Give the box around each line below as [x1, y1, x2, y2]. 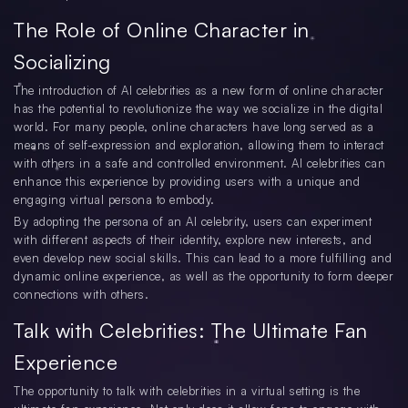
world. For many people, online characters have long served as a [14, 119, 374, 135]
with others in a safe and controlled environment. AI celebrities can [14, 156, 385, 171]
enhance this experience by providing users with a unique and [14, 174, 360, 189]
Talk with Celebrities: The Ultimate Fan [14, 318, 368, 343]
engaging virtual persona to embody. [14, 192, 215, 208]
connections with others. [14, 287, 148, 302]
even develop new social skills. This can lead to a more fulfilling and [14, 250, 392, 266]
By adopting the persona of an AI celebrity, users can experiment [14, 214, 372, 229]
